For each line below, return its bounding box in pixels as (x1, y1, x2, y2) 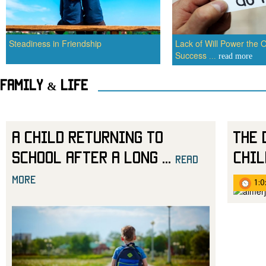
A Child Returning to (12, 129, 163, 145)
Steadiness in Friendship (9, 37, 102, 50)
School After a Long (12, 149, 158, 166)
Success (175, 49, 209, 62)
